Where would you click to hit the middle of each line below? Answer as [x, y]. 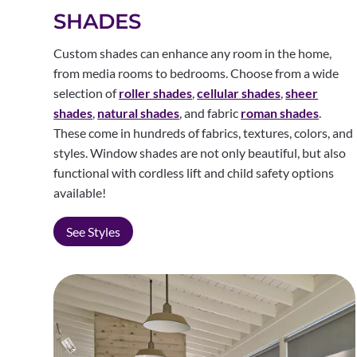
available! [80, 192]
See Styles [94, 231]
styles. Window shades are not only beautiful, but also [200, 152]
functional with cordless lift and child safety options [194, 172]
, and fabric [210, 112]
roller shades [156, 92]
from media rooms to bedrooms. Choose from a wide [196, 73]
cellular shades [239, 92]
